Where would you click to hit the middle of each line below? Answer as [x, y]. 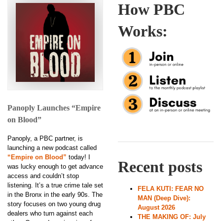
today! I [78, 157]
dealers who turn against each [50, 213]
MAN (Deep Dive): [164, 198]
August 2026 [156, 207]
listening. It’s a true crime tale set [55, 185]
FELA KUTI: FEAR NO [171, 188]
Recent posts [160, 166]
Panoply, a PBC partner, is [45, 138]
